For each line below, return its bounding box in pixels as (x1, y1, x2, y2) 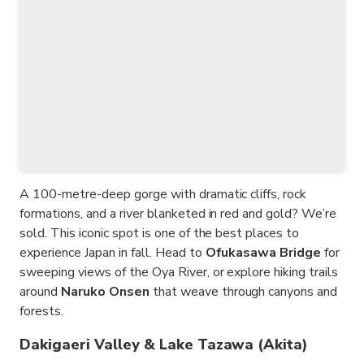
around (19, 283, 61, 301)
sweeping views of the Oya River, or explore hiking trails (19, 263, 339, 282)
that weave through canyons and (149, 283, 338, 301)
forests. (19, 302, 63, 321)
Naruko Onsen (60, 283, 149, 301)
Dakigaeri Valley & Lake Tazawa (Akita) (19, 335, 309, 355)
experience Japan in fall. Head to (19, 244, 206, 262)
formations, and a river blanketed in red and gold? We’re (19, 205, 337, 223)
